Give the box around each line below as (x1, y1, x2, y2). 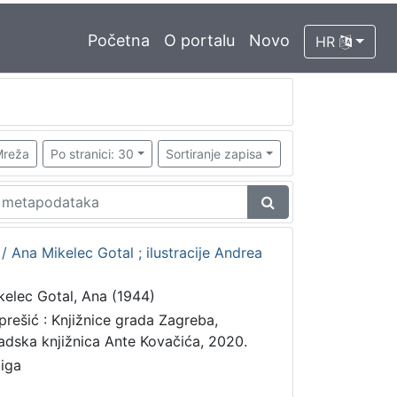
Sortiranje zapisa (166, 145, 263, 161)
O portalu (164, 31, 236, 50)
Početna (88, 31, 151, 50)
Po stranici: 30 (50, 145, 134, 161)
